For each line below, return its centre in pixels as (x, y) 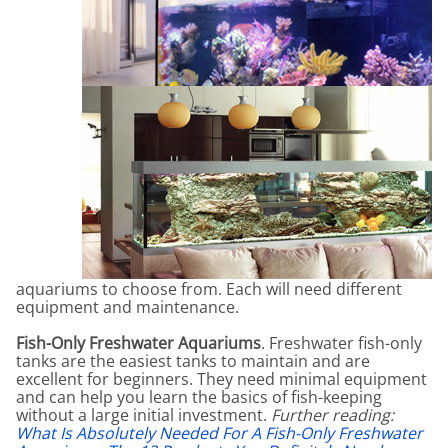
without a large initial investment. (143, 414)
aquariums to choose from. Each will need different (209, 288)
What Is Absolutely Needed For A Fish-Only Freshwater (219, 432)
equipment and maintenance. (127, 306)
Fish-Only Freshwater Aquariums (138, 342)
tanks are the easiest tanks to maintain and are (193, 360)
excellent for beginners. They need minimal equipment (221, 378)
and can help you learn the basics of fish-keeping (199, 396)
